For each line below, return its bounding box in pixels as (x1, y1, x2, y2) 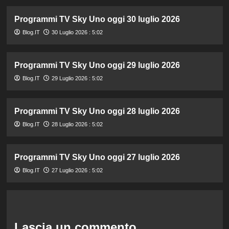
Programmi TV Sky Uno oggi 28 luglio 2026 (14, 106, 180, 116)
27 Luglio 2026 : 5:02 (51, 167, 103, 173)
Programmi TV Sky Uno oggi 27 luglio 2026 (14, 152, 180, 162)
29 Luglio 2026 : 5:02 (51, 75, 103, 81)
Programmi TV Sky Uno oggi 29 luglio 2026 (14, 60, 180, 70)
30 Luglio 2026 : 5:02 (51, 29, 103, 35)
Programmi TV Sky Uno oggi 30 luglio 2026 (14, 14, 180, 24)
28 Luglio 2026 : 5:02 (51, 121, 103, 127)
